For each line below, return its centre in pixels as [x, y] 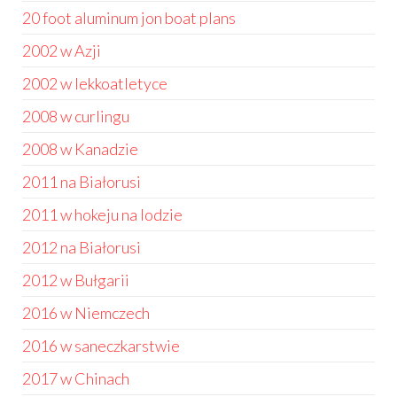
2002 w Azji [62, 51]
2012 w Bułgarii [76, 280]
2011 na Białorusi [82, 182]
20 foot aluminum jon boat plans [129, 18]
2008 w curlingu [76, 116]
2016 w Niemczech [86, 313]
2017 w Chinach [76, 378]
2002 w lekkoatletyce [95, 83]
